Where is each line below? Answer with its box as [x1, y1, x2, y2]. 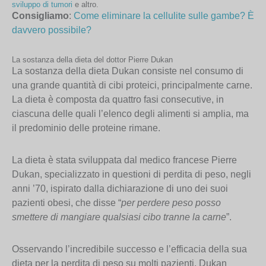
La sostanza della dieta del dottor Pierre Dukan [12, 55, 173, 64]
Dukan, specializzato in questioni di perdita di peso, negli [12, 169, 251, 179]
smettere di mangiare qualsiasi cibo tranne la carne [12, 211, 226, 222]
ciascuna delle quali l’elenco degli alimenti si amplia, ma [12, 108, 249, 119]
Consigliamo [12, 10, 69, 21]
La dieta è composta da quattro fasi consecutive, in [12, 94, 224, 104]
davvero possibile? [12, 24, 91, 35]
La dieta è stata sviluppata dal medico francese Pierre [12, 154, 237, 165]
